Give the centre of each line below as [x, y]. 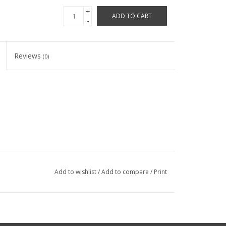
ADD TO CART [132, 16]
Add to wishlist [75, 172]
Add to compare [126, 172]
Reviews [29, 56]
